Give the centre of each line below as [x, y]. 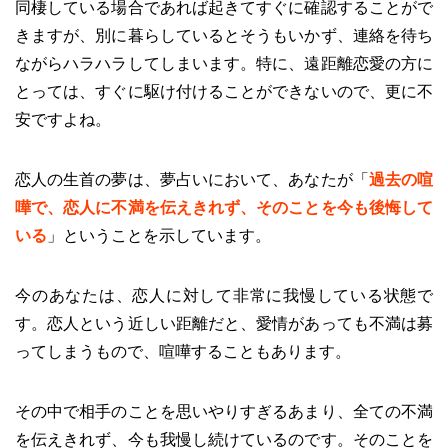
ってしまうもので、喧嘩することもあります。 [183, 351]
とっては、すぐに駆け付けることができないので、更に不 [224, 91]
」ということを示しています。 [159, 235]
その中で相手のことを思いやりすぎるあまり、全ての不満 [224, 411]
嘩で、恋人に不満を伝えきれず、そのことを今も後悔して [224, 207]
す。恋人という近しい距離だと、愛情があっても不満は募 [224, 323]
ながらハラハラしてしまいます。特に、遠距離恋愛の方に [224, 63]
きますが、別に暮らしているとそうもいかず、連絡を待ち [224, 35]
